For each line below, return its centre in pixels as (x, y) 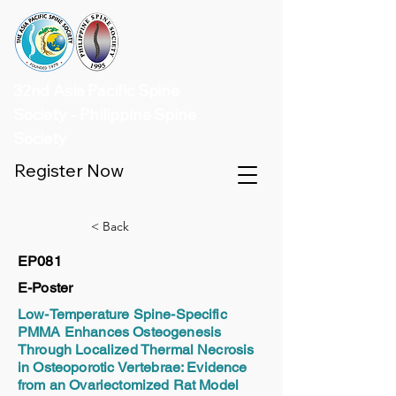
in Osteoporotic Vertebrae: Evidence (133, 367)
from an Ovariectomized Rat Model (129, 385)
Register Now (69, 170)
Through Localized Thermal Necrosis (136, 350)
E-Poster (46, 288)
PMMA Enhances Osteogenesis (120, 332)
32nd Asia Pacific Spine (96, 91)
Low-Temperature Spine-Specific (122, 314)
